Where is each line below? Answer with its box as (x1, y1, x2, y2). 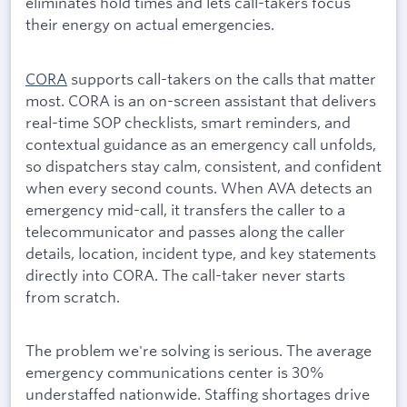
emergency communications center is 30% (25, 362, 324, 382)
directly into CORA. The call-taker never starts (25, 264, 345, 284)
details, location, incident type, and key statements (25, 243, 376, 263)
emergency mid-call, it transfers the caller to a (25, 199, 345, 219)
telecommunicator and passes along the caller (25, 221, 345, 241)
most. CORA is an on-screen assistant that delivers (25, 90, 376, 110)
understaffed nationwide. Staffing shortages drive (25, 383, 370, 403)
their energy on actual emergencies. (25, 15, 274, 35)
